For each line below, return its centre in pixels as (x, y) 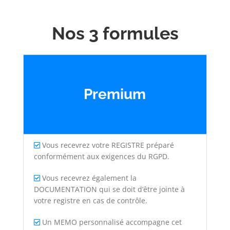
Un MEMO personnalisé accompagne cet (111, 222)
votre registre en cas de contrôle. (90, 200)
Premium (115, 94)
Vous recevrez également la (88, 178)
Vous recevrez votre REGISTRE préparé (107, 145)
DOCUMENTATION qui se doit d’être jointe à (109, 189)
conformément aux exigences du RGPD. (101, 156)
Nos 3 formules (115, 33)
